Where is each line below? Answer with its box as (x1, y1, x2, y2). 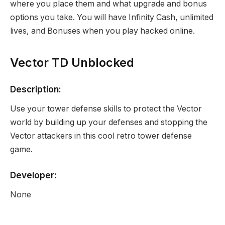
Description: (10, 84, 61, 95)
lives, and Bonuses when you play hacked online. (10, 26, 195, 36)
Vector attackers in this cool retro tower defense (10, 131, 192, 141)
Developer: (10, 169, 57, 180)
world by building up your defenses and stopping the (10, 118, 207, 128)
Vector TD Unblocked (10, 55, 134, 70)
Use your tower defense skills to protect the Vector (10, 104, 202, 114)
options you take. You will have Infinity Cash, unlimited (10, 13, 213, 23)
